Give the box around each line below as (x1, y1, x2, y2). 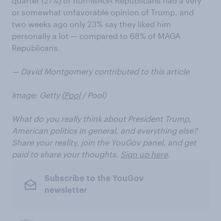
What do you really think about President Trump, (12, 113, 191, 123)
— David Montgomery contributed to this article (12, 66, 189, 76)
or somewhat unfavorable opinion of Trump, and (12, 7, 194, 17)
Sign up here (120, 149, 168, 159)
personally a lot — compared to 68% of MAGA (12, 31, 181, 40)
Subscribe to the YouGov (44, 175, 144, 183)
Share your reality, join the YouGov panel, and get (12, 137, 196, 147)
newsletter (44, 186, 87, 195)
